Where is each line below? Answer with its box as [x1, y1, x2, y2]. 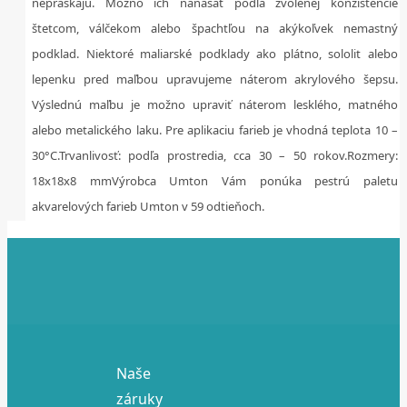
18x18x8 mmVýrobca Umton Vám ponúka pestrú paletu [32, 173, 398, 190]
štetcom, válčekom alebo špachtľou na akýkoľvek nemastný [32, 20, 398, 37]
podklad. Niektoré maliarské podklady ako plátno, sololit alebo [32, 45, 398, 63]
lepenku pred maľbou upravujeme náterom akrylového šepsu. [32, 71, 398, 88]
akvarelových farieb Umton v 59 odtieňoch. [32, 198, 264, 215]
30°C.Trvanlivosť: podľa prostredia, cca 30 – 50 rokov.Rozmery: [32, 147, 398, 164]
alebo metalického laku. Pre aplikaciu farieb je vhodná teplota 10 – [32, 122, 398, 139]
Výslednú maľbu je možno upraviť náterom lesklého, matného [32, 96, 398, 114]
